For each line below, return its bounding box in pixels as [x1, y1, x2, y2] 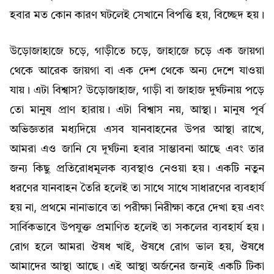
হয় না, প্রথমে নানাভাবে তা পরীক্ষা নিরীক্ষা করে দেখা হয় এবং [10, 202, 264, 214]
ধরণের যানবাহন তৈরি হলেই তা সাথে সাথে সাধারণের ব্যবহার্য [10, 183, 264, 194]
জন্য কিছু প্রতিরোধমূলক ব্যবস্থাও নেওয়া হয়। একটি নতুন [10, 163, 264, 175]
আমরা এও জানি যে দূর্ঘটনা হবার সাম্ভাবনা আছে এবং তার [10, 144, 264, 155]
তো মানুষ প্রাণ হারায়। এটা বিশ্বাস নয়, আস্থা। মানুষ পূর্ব [10, 105, 264, 116]
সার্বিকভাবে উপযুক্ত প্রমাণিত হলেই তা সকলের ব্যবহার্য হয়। [10, 222, 264, 234]
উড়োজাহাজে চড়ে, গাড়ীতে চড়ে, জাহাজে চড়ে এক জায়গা [10, 46, 264, 57]
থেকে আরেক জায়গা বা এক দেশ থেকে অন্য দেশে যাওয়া [10, 65, 264, 77]
